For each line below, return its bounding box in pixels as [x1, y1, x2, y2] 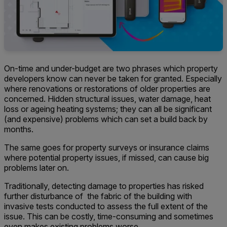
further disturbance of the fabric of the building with [4, 191, 192, 202]
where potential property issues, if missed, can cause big [4, 153, 209, 163]
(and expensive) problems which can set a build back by [4, 114, 208, 125]
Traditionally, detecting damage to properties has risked [4, 181, 204, 192]
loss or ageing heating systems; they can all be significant [4, 104, 212, 115]
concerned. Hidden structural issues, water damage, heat [4, 94, 211, 104]
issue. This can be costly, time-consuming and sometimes [4, 211, 213, 222]
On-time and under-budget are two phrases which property [4, 63, 218, 74]
